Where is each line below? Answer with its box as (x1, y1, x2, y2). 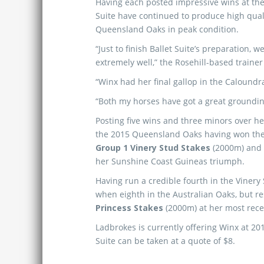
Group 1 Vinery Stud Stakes (95, 142, 210, 153)
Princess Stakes (95, 202, 163, 213)
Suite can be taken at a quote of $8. (95, 235, 235, 246)
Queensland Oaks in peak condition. (95, 24, 239, 35)
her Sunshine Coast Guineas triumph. (95, 156, 245, 167)
